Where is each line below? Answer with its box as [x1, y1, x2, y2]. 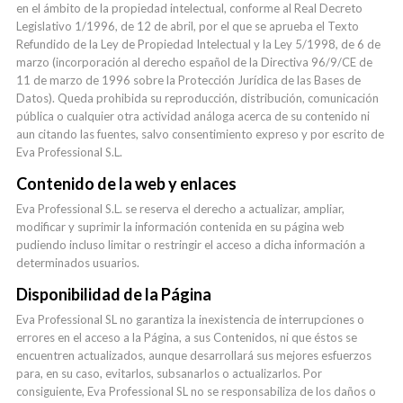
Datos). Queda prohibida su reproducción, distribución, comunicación [16, 91, 379, 105]
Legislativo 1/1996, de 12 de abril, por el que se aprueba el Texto [16, 19, 359, 33]
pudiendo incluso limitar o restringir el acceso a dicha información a [16, 237, 365, 252]
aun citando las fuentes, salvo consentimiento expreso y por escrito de [16, 127, 384, 141]
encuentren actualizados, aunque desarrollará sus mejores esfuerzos [16, 348, 372, 363]
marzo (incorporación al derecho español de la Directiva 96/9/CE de [16, 55, 372, 69]
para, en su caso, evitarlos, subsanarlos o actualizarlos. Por [16, 366, 322, 381]
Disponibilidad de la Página [16, 284, 211, 304]
